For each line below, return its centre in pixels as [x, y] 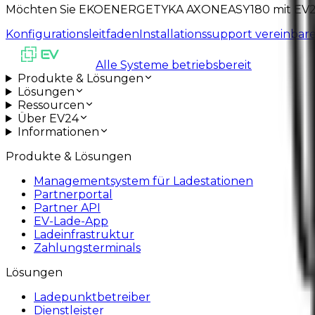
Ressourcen [51, 105]
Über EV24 [48, 118]
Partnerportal [73, 194]
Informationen [58, 131]
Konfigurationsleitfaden [72, 34]
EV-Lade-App [71, 221]
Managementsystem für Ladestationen [143, 181]
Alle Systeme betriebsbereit [174, 65]
